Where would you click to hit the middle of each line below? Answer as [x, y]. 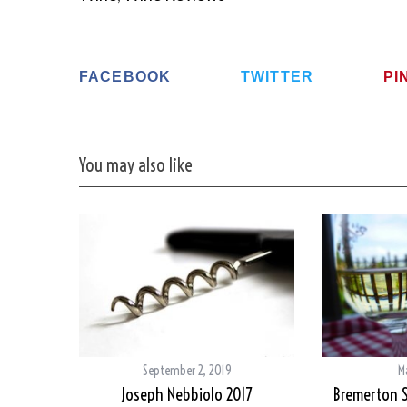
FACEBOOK [125, 77]
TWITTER [278, 77]
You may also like [135, 166]
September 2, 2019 [187, 371]
